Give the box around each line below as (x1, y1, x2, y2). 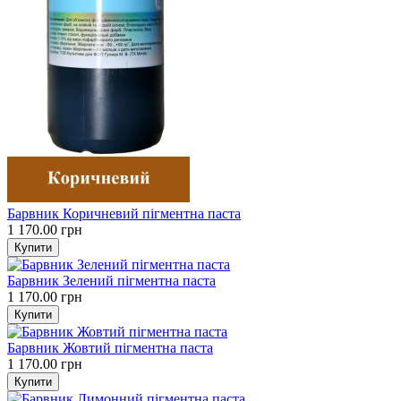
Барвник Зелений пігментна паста (7, 272, 216, 288)
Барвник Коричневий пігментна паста (7, 205, 241, 221)
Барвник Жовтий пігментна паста (7, 339, 213, 355)
